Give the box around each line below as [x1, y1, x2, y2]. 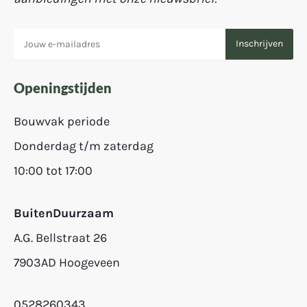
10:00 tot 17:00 [14, 163, 93, 179]
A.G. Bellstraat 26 [14, 230, 107, 245]
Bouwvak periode [14, 114, 110, 130]
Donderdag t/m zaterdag [14, 138, 153, 154]
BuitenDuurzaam [14, 205, 114, 221]
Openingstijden [14, 79, 112, 97]
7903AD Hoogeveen [14, 254, 120, 270]
